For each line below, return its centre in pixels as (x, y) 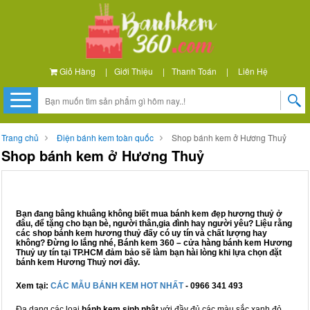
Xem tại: (33, 286)
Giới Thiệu (133, 71)
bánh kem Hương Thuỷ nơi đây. (78, 262)
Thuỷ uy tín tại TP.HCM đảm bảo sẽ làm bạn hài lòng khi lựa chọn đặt (149, 253)
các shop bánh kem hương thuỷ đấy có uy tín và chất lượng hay (142, 233)
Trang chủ (20, 137)
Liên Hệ (253, 71)
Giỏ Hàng (76, 71)
